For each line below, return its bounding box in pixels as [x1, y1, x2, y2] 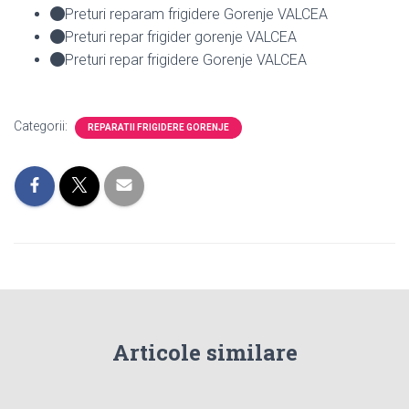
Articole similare [111, 338, 298, 367]
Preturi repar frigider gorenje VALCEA [65, 27, 297, 46]
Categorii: [14, 118, 70, 133]
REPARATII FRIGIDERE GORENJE [88, 121, 229, 132]
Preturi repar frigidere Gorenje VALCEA [65, 50, 307, 68]
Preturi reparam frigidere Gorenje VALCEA [65, 5, 328, 23]
